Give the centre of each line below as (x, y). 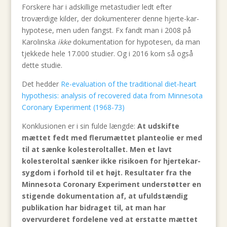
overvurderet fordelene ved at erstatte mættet (109, 219)
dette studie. (42, 65)
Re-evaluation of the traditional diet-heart (128, 84)
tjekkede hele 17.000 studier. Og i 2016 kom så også (107, 53)
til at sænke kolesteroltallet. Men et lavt (97, 149)
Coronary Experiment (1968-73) (74, 107)
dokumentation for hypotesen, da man (135, 42)
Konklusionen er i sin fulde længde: (79, 126)
